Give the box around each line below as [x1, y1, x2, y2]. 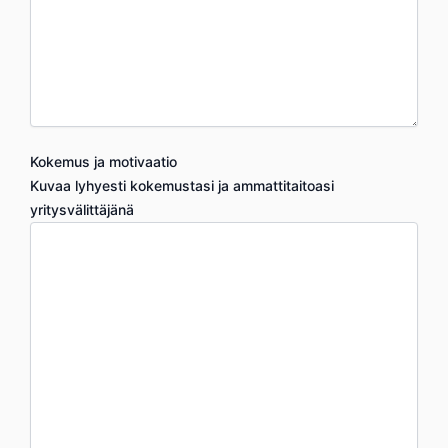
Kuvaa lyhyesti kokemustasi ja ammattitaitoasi [30, 176, 334, 194]
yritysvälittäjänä [30, 200, 134, 218]
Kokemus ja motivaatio [30, 152, 177, 170]
